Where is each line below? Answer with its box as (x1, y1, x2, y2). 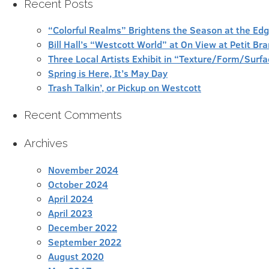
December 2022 (48, 220, 117, 234)
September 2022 (48, 235, 121, 248)
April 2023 (48, 206, 92, 219)
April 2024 (48, 192, 93, 205)
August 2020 (48, 249, 104, 262)
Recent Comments (24, 108, 122, 122)
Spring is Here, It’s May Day (48, 67, 168, 80)
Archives (24, 136, 68, 150)
